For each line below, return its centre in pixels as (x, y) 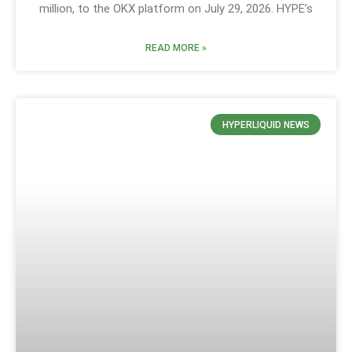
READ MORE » (176, 48)
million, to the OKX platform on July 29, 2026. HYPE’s (176, 9)
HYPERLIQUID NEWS (266, 125)
